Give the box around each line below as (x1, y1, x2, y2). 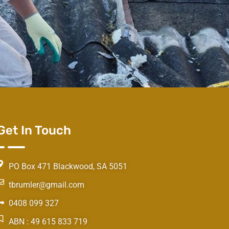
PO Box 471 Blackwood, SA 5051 (8, 161, 127, 171)
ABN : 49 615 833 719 (8, 216, 87, 226)
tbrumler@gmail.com (8, 179, 84, 190)
